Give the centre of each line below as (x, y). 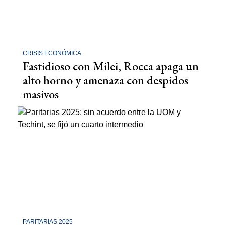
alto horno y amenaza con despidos (105, 80)
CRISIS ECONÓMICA (52, 53)
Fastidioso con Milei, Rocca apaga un (111, 66)
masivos (41, 94)
